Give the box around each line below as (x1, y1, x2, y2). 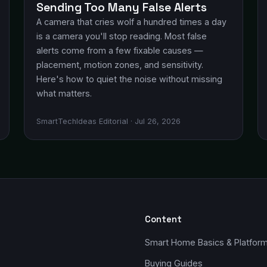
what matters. (36, 88, 92, 98)
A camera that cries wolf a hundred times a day (36, 17, 226, 27)
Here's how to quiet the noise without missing (36, 74, 222, 84)
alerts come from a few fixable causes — (36, 45, 203, 55)
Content (145, 214, 182, 225)
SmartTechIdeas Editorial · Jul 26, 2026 (36, 117, 181, 126)
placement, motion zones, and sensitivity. (36, 60, 203, 70)
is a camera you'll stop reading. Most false (36, 31, 207, 41)
